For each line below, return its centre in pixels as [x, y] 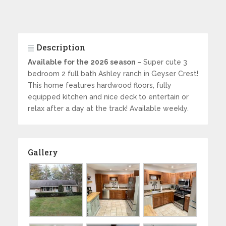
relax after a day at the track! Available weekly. [108, 108]
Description [61, 47]
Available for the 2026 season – [85, 62]
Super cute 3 [165, 62]
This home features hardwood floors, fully [99, 85]
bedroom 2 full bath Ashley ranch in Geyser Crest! [113, 73]
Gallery [43, 152]
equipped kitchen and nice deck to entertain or [108, 97]
